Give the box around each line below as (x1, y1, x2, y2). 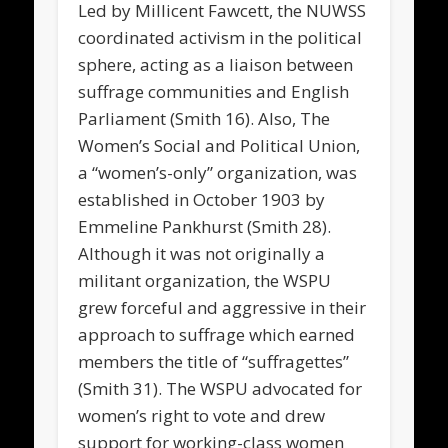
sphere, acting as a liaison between (78, 52, 354, 76)
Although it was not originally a (78, 241, 326, 265)
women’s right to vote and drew (78, 403, 326, 427)
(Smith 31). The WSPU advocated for (78, 376, 363, 400)
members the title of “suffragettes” (78, 349, 350, 373)
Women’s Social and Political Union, (78, 133, 361, 157)
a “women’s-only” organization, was (78, 160, 358, 184)
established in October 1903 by (78, 187, 326, 211)
